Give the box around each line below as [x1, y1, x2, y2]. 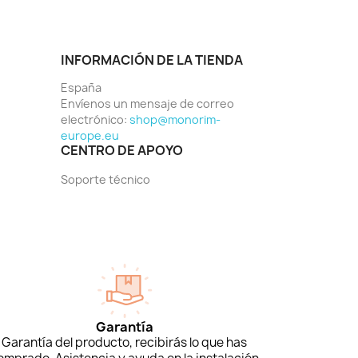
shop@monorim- [129, 112, 221, 128]
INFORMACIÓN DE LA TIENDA [61, 51, 243, 70]
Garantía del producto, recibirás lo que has [2, 334, 248, 352]
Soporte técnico [61, 172, 150, 188]
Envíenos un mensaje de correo [61, 96, 234, 112]
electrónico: [61, 112, 129, 128]
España [61, 80, 101, 96]
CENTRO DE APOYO [61, 141, 183, 160]
